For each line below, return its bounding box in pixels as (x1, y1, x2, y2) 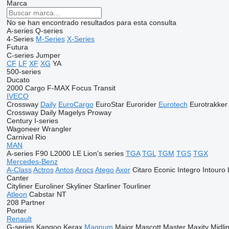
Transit (93, 84, 116, 92)
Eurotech (158, 100, 188, 108)
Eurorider (126, 100, 156, 108)
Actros (33, 166, 54, 174)
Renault (6, 215, 32, 223)
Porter (6, 207, 27, 215)
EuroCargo (58, 100, 94, 108)
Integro (177, 166, 200, 174)
